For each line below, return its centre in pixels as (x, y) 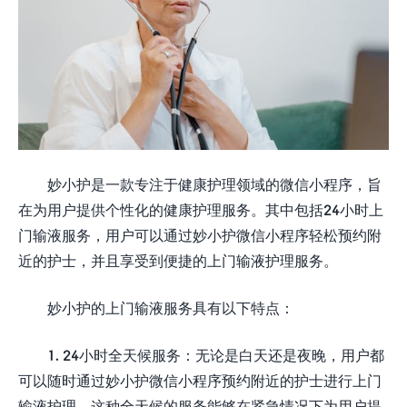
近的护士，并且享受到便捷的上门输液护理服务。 (178, 260)
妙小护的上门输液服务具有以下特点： (171, 308)
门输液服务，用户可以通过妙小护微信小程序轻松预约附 (200, 235)
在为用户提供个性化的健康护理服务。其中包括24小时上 (201, 209)
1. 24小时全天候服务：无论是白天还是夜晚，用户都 (216, 355)
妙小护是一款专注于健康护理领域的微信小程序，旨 (214, 184)
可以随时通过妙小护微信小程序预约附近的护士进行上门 (200, 380)
